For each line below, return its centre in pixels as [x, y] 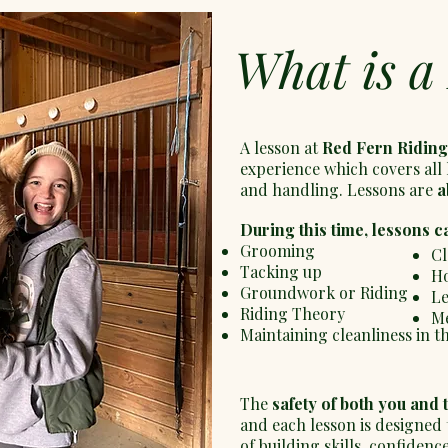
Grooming [277, 250]
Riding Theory [292, 313]
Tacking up [281, 271]
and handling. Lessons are [338, 189]
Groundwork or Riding [324, 292]
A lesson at [281, 147]
